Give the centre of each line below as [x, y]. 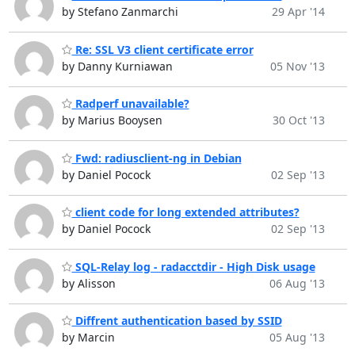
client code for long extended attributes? [185, 212]
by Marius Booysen [112, 120]
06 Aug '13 [297, 283]
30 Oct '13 [298, 120]
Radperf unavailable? [130, 104]
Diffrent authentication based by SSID [177, 321]
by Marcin [88, 338]
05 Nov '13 [297, 66]
